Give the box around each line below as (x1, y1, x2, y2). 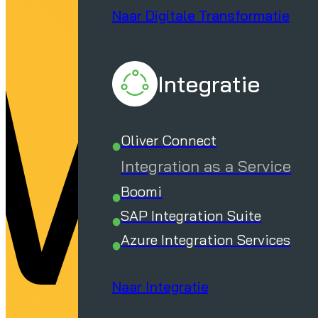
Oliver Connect (121, 131, 217, 149)
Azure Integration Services (121, 231, 291, 248)
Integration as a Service (121, 156, 292, 176)
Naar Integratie (111, 278, 209, 295)
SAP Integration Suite (121, 207, 262, 224)
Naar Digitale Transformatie (111, 6, 290, 24)
